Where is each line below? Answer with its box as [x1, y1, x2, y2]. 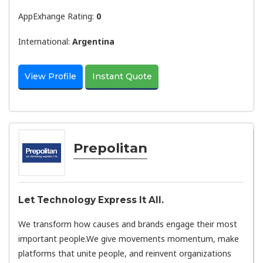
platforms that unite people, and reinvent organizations [18, 248, 231, 259]
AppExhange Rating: [18, 11, 96, 22]
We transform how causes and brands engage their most [18, 218, 237, 230]
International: [18, 35, 72, 47]
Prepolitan [73, 140, 147, 157]
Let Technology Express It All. [18, 194, 164, 205]
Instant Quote [92, 71, 152, 82]
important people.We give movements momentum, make [18, 233, 239, 245]
